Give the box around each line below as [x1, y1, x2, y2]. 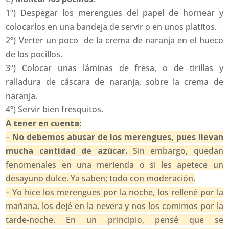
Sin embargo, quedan [127, 145, 223, 157]
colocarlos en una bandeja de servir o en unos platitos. [6, 21, 217, 33]
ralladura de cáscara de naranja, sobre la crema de [6, 76, 223, 88]
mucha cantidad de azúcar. [6, 145, 127, 157]
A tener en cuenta [6, 118, 80, 129]
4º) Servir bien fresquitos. [6, 104, 104, 116]
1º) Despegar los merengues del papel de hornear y [6, 7, 223, 19]
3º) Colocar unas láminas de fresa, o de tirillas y [6, 62, 223, 74]
